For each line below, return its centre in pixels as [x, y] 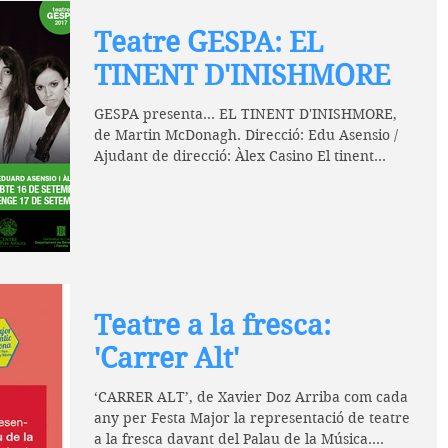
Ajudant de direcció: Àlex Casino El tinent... [240, 156]
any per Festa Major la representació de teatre [252, 418]
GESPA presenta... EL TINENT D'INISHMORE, [245, 114]
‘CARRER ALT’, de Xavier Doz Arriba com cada [251, 397]
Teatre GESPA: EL [208, 42]
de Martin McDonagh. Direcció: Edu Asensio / [246, 135]
